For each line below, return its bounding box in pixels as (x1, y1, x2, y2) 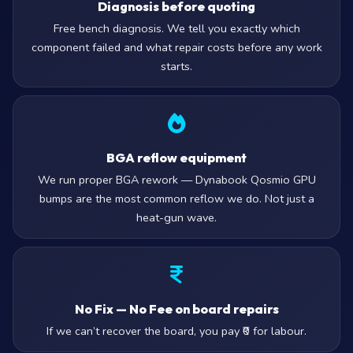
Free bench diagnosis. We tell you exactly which (53, 20, 300, 36)
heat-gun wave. (136, 210, 217, 225)
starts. (161, 58, 192, 74)
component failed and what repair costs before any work (31, 39, 322, 55)
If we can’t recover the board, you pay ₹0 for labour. (46, 323, 307, 339)
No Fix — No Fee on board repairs (74, 301, 279, 317)
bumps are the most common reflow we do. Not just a (39, 191, 314, 206)
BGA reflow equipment (106, 150, 247, 165)
